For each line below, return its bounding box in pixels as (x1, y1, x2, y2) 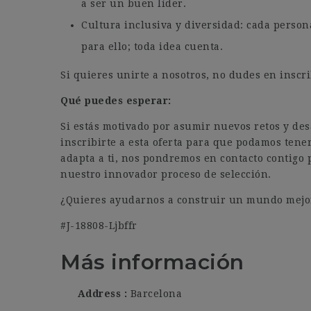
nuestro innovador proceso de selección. (60, 169, 271, 180)
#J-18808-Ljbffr (60, 220, 137, 231)
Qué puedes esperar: (60, 95, 171, 106)
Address (74, 287, 124, 299)
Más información (60, 249, 244, 275)
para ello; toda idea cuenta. (81, 41, 223, 52)
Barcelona (130, 287, 182, 299)
